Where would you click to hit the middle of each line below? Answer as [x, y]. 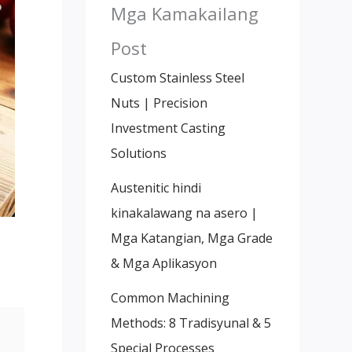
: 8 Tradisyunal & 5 [217, 323]
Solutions [138, 153]
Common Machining [170, 297]
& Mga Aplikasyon [163, 263]
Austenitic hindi [156, 187]
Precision [180, 103]
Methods [137, 323]
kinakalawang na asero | [184, 213]
